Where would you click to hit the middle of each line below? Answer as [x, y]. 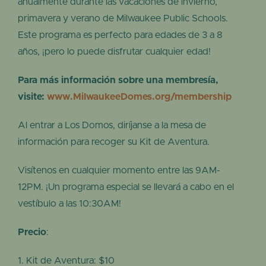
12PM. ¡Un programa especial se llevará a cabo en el [126, 187]
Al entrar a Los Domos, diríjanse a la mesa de [112, 126]
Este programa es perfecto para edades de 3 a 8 [120, 35]
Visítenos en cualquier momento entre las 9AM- [119, 171]
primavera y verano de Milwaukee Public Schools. [123, 19]
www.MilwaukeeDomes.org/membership [139, 97]
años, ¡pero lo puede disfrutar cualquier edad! [114, 52]
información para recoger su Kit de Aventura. [114, 142]
